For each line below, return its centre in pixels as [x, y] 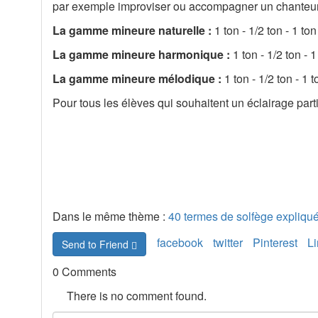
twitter [227, 242]
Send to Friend [97, 244]
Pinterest [275, 242]
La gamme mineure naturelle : [134, 30]
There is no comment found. [137, 295]
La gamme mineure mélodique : [139, 78]
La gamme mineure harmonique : [143, 54]
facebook [180, 242]
